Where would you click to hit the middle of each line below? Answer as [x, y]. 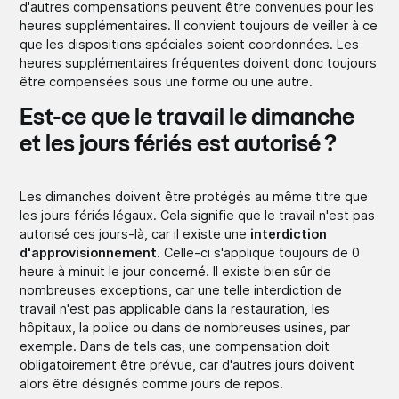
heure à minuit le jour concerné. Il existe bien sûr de [176, 271]
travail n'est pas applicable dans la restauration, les [175, 308]
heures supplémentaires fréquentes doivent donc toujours [199, 62]
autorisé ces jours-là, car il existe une [135, 233]
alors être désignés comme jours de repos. [152, 383]
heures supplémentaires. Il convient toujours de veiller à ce [199, 25]
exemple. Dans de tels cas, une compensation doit [175, 346]
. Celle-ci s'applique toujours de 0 [259, 252]
